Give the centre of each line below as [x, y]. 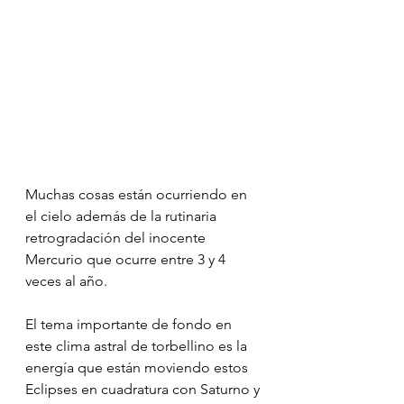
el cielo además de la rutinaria [123, 216]
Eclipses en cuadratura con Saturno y [144, 389]
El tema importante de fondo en [130, 324]
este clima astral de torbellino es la [138, 345]
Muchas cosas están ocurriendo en [138, 194]
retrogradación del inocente [117, 237]
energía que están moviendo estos [138, 367]
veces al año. [66, 280]
